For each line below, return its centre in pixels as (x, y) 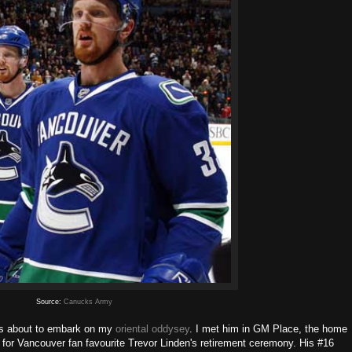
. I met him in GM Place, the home (268, 329)
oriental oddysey (152, 329)
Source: (49, 302)
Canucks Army (88, 302)
